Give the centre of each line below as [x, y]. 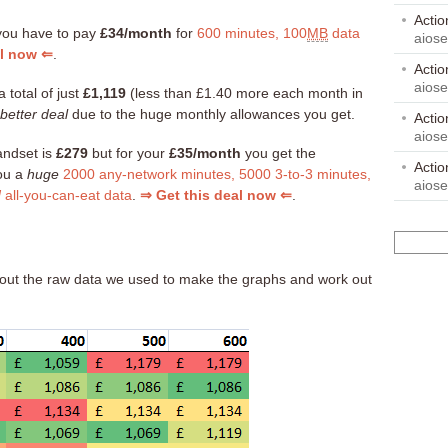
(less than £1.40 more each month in [244, 93]
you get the [278, 153]
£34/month [136, 33]
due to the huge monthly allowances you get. [211, 114]
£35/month [205, 153]
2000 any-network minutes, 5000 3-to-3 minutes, [217, 174]
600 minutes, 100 [252, 33]
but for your [128, 153]
